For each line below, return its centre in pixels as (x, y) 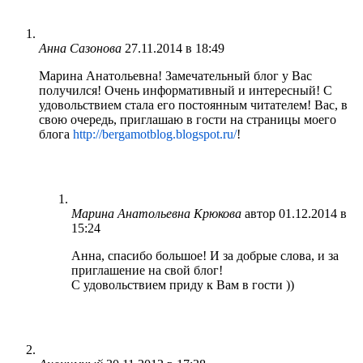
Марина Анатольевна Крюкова (156, 213)
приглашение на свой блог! (147, 270)
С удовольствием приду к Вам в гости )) (183, 284)
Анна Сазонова (80, 48)
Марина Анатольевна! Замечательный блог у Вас (175, 75)
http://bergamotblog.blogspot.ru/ (155, 134)
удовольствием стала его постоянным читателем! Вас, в (193, 105)
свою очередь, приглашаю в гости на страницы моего (188, 119)
